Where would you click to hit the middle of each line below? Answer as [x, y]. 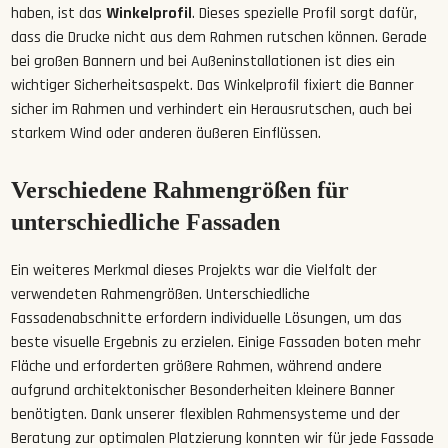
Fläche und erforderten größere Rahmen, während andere [197, 367]
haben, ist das [59, 14]
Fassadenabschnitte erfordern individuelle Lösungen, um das [207, 319]
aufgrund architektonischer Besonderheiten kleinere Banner [203, 391]
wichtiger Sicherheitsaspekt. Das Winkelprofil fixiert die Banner [213, 86]
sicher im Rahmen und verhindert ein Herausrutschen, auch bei [212, 110]
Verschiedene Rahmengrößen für [180, 190]
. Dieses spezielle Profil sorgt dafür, [305, 14]
